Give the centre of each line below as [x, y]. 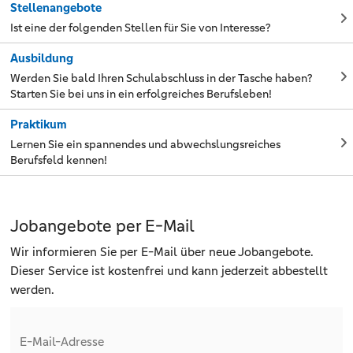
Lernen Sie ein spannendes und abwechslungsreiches [146, 144]
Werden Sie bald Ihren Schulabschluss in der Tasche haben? [162, 78]
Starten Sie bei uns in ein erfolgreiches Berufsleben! [141, 93]
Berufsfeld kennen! [59, 160]
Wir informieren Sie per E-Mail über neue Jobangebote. [162, 252]
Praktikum [39, 124]
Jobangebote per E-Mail [103, 227]
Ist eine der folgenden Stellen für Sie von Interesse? [141, 27]
